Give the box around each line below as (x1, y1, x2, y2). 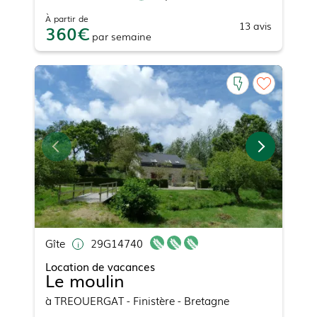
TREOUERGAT (54, 292, 124, 309)
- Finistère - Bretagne (124, 292, 229, 309)
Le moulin (45, 267, 125, 293)
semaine (111, 29, 151, 44)
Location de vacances (45, 258, 155, 275)
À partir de (45, 12, 88, 25)
